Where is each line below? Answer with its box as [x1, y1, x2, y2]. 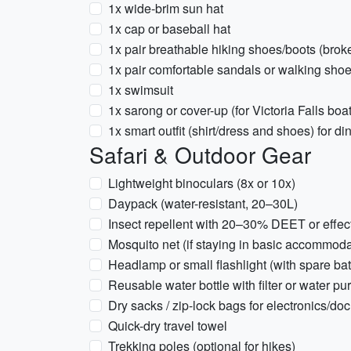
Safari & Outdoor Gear [89, 139, 311, 170]
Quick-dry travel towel [108, 317, 227, 335]
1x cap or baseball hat [108, 20, 230, 38]
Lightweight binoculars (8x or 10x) [108, 174, 295, 192]
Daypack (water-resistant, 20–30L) [108, 194, 298, 212]
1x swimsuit [108, 81, 173, 99]
